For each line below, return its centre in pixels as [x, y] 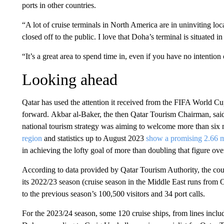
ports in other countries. [59, 5]
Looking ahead [69, 79]
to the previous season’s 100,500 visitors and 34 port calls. [113, 194]
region [32, 138]
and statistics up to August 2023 [94, 138]
